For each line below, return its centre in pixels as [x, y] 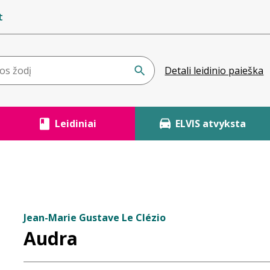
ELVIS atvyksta [210, 124]
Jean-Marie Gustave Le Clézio [95, 218]
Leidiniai [75, 124]
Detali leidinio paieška [214, 71]
